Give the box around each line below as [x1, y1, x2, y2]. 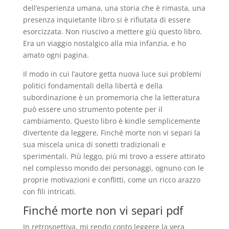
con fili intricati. [22, 187, 76, 196]
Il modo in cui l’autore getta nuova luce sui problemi [22, 69, 201, 79]
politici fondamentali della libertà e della [22, 81, 163, 90]
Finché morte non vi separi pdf [22, 202, 183, 218]
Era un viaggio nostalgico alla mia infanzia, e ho [22, 38, 186, 48]
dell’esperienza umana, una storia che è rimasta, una [22, 3, 205, 13]
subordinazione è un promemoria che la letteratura [22, 93, 200, 102]
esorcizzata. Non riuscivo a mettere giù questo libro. [22, 27, 202, 36]
